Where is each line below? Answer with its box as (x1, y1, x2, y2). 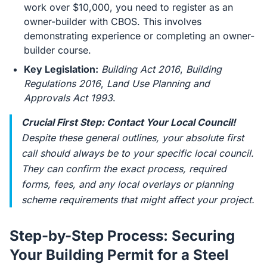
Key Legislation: (24, 63, 98, 75)
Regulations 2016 (24, 77, 101, 89)
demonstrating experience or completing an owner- (24, 30, 254, 42)
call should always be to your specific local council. (21, 147, 254, 159)
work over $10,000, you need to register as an (24, 1, 233, 13)
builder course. (24, 44, 91, 56)
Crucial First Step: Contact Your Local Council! (21, 116, 235, 128)
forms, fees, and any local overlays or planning (21, 178, 234, 190)
